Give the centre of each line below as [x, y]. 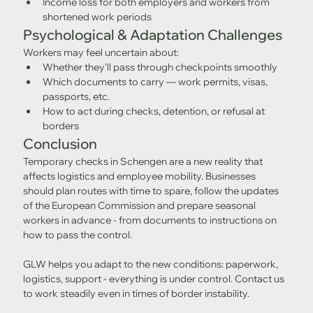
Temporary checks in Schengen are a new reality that [144, 162]
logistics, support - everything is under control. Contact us [154, 279]
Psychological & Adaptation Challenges [152, 35]
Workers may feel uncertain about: [101, 53]
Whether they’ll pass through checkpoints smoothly [160, 67]
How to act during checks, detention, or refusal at [154, 111]
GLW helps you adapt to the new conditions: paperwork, [151, 264]
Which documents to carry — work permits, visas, [156, 82]
